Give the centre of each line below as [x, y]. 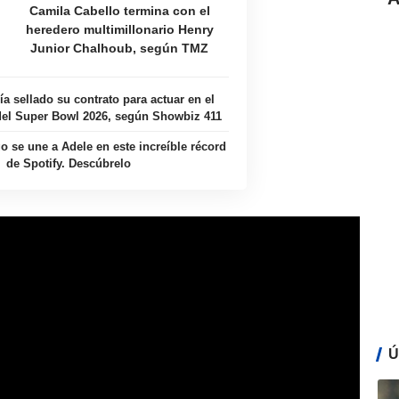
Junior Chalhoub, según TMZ [120, 49]
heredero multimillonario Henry [119, 30]
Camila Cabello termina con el [119, 11]
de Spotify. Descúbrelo [68, 164]
